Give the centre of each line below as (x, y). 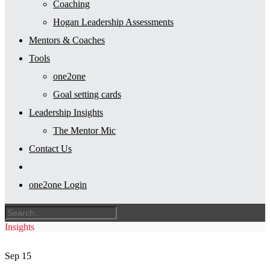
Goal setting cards (87, 94)
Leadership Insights (66, 112)
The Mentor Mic (84, 130)
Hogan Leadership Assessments (113, 22)
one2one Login (58, 185)
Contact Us (50, 149)
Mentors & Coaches (67, 40)
